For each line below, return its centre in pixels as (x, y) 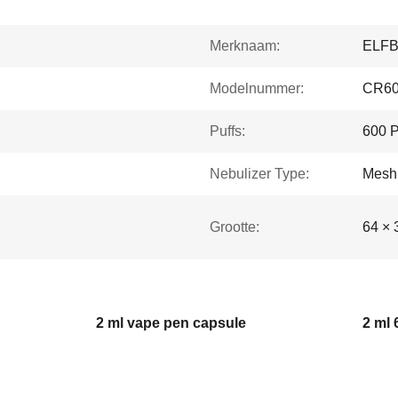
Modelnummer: (257, 88)
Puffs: (227, 131)
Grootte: (235, 227)
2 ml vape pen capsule (171, 323)
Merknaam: (245, 46)
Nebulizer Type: (259, 174)
